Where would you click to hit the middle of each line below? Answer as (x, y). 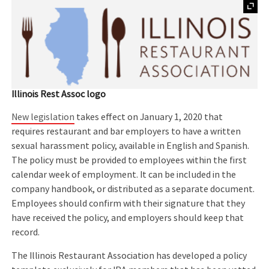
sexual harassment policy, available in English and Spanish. (131, 146)
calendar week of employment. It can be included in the (124, 175)
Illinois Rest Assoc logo (59, 95)
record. (27, 233)
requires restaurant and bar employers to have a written (126, 132)
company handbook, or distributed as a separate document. (133, 189)
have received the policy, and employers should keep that (128, 218)
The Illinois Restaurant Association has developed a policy (129, 255)
